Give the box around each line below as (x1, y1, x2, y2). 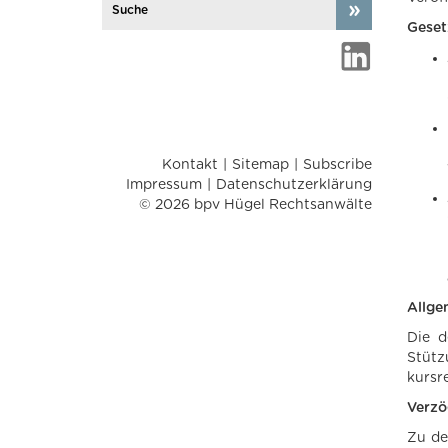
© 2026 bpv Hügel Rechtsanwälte (139, 198, 372, 212)
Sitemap (232, 158, 289, 172)
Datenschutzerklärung (216, 178, 372, 192)
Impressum (126, 178, 202, 192)
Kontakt (162, 158, 218, 172)
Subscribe (303, 158, 372, 172)
